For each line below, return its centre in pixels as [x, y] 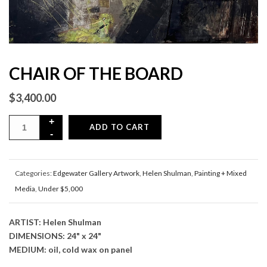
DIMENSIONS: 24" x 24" [55, 235]
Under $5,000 [60, 188]
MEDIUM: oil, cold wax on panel [71, 249]
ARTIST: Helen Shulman [55, 222]
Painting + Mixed [221, 173]
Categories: [34, 173]
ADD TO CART [119, 127]
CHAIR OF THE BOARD [96, 73]
